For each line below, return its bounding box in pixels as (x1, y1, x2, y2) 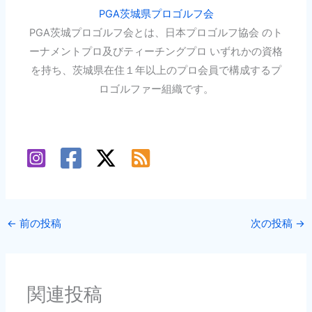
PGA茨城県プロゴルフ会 (98, 8, 214, 21)
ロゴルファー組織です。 (98, 83, 214, 96)
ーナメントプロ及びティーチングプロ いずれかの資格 (29, 45, 283, 58)
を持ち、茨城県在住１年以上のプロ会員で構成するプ (31, 64, 281, 77)
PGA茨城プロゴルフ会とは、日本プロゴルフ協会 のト (29, 26, 283, 40)
